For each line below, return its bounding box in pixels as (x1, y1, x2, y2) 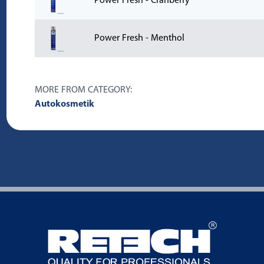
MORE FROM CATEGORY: (34, 85, 132, 95)
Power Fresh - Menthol (94, 34, 184, 43)
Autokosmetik (34, 100, 94, 109)
